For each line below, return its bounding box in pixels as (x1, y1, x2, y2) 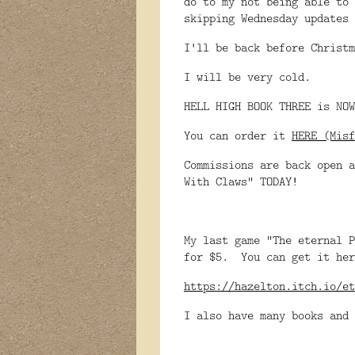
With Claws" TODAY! (184, 172, 298, 189)
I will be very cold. (184, 67, 311, 85)
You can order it (184, 126, 292, 143)
